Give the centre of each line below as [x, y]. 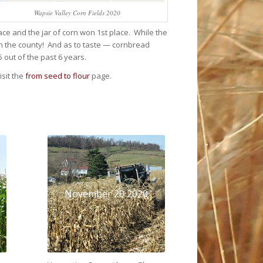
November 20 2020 [107, 193]
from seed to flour [58, 76]
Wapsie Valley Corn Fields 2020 [77, 13]
